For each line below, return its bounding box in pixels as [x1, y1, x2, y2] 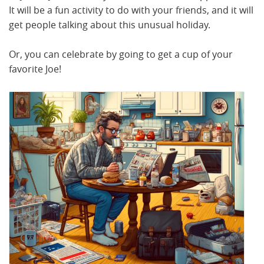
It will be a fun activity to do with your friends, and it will [9, 4, 253, 16]
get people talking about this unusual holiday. [9, 18, 210, 31]
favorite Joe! [9, 62, 61, 75]
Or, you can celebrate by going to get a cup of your [9, 48, 233, 61]
